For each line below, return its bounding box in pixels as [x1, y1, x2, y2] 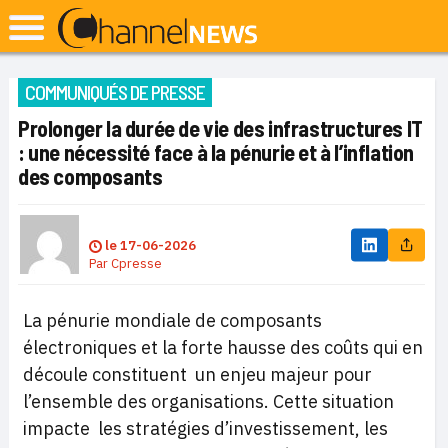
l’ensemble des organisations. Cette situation [23, 390, 394, 413]
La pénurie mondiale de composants [23, 309, 322, 332]
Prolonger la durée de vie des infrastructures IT [18, 115, 423, 141]
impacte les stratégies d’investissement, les [23, 417, 388, 440]
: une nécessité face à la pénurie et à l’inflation [18, 139, 415, 165]
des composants [18, 163, 163, 189]
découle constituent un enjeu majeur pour [23, 363, 372, 386]
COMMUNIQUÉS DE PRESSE [25, 80, 205, 104]
